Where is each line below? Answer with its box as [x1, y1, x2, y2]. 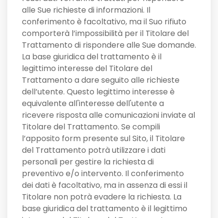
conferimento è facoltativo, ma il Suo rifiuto [22, 16, 186, 28]
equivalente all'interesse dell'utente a [22, 98, 164, 109]
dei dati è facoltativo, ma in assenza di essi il [22, 180, 187, 191]
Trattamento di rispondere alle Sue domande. [22, 39, 196, 51]
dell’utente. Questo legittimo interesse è [22, 86, 175, 98]
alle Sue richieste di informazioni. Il [22, 4, 150, 16]
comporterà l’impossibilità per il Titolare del [22, 28, 189, 39]
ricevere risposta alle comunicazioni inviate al [22, 109, 195, 121]
